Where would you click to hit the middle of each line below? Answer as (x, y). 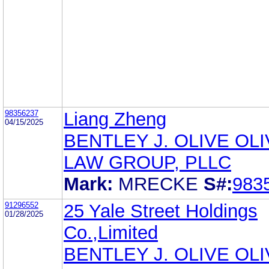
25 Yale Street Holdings (161, 211)
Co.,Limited (111, 232)
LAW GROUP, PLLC (147, 162)
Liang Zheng (115, 119)
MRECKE (158, 184)
